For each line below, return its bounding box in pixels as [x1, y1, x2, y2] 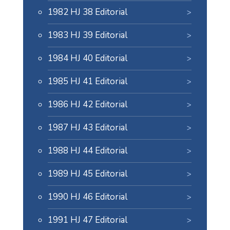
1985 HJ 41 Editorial [47, 75, 127, 87]
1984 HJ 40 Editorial [47, 52, 127, 64]
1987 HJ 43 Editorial [47, 122, 127, 133]
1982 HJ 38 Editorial [47, 6, 127, 18]
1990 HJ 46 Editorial [47, 191, 127, 203]
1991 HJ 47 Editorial [47, 214, 127, 226]
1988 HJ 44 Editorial [47, 145, 127, 157]
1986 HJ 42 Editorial [47, 99, 127, 110]
